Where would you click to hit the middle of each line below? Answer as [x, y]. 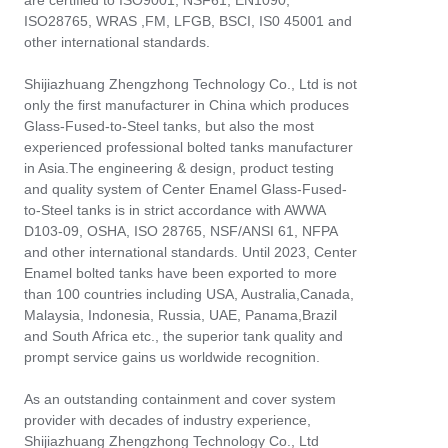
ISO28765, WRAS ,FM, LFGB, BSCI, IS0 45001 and [187, 21]
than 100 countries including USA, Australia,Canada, [188, 294]
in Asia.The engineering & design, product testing [178, 168]
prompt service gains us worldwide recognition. [171, 357]
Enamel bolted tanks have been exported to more [180, 273]
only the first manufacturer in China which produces [186, 105]
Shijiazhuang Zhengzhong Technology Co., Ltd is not [190, 84]
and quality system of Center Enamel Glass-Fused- [185, 189]
